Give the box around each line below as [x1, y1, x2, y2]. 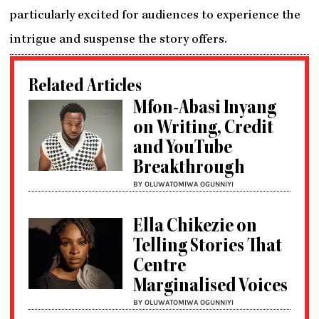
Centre [133, 257, 187, 278]
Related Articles [28, 78, 142, 98]
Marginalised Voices [133, 277, 288, 298]
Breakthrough [133, 159, 246, 180]
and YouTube [133, 139, 233, 160]
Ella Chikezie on [133, 217, 258, 239]
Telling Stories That [133, 237, 283, 258]
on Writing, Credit [133, 119, 274, 140]
